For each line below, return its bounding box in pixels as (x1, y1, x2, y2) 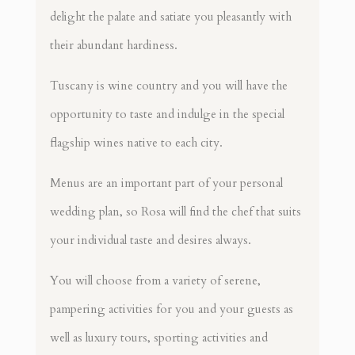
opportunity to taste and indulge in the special (49, 106, 284, 123)
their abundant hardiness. (49, 37, 177, 54)
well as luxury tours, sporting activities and (49, 330, 268, 346)
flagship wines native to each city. (49, 135, 223, 151)
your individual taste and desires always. (49, 232, 251, 249)
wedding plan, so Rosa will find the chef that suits (49, 204, 301, 220)
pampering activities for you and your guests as (49, 301, 293, 318)
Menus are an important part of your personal (49, 175, 283, 192)
